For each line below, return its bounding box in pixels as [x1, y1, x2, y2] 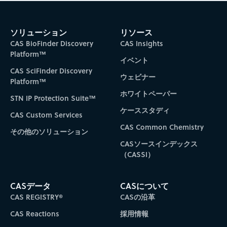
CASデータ [10, 180, 51, 192]
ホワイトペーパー [120, 88, 177, 99]
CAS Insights [120, 38, 164, 49]
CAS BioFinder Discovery [10, 38, 93, 49]
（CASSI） [120, 149, 155, 160]
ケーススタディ [120, 105, 170, 116]
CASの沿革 [120, 192, 156, 203]
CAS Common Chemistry [120, 122, 204, 133]
